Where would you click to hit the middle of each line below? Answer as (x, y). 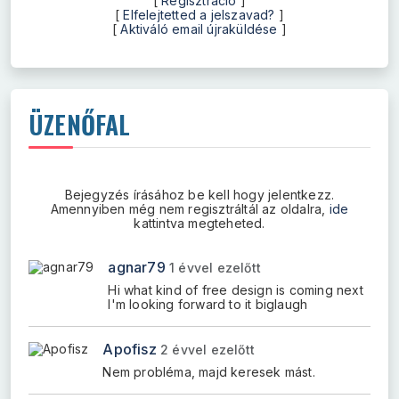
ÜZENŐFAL (80, 125)
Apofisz (130, 350)
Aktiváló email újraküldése (199, 29)
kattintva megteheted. (199, 224)
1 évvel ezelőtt (216, 268)
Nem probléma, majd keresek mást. (209, 372)
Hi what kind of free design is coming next (236, 290)
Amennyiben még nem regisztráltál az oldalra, (190, 209)
